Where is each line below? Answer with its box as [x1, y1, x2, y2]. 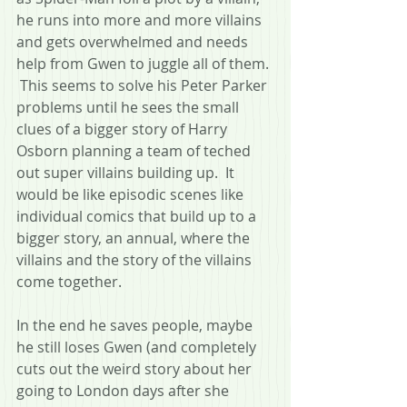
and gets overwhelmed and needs [16, 31, 252, 52]
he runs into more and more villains [16, 9, 265, 30]
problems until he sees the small [16, 96, 243, 117]
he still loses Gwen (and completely [16, 336, 260, 357]
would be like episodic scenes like [16, 184, 247, 204]
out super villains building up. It [16, 162, 238, 183]
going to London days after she [16, 380, 233, 401]
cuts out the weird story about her [16, 358, 255, 379]
